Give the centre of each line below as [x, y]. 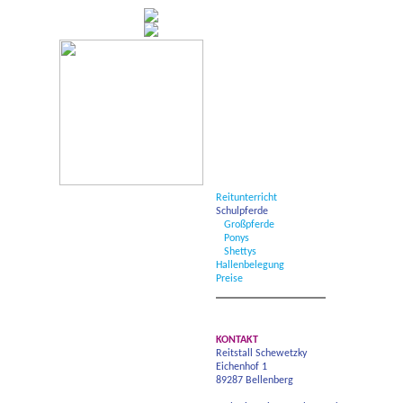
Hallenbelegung [250, 265]
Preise [229, 279]
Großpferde [249, 225]
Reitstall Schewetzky [261, 354]
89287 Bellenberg [255, 381]
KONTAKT [237, 340]
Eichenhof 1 [242, 367]
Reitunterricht [246, 198]
